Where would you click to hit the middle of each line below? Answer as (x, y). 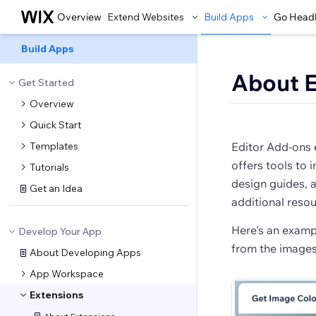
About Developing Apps (85, 253)
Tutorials (49, 167)
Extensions (56, 295)
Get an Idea (56, 188)
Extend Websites (146, 17)
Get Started (46, 83)
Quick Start (55, 125)
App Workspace (67, 274)
